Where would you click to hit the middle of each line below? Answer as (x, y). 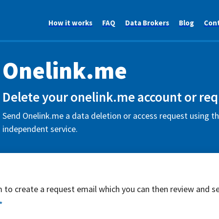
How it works (70, 23)
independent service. (40, 129)
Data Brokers (147, 23)
